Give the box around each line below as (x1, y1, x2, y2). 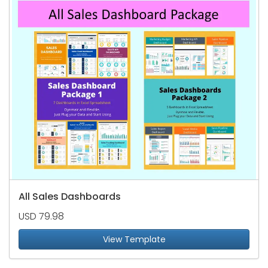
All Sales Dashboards (19, 190, 121, 204)
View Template (102, 233, 166, 246)
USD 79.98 (19, 209, 64, 224)
